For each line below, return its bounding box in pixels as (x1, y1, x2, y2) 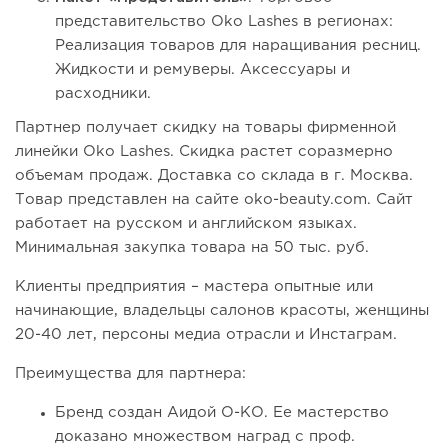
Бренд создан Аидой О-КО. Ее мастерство (55, 406, 389, 420)
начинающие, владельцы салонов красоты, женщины (15, 304, 429, 318)
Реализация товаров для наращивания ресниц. (55, 39, 421, 53)
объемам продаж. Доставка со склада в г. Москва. (15, 169, 413, 183)
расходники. (55, 87, 151, 101)
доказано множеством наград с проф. (55, 430, 355, 444)
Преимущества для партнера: (15, 367, 246, 381)
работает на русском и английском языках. (15, 217, 357, 231)
